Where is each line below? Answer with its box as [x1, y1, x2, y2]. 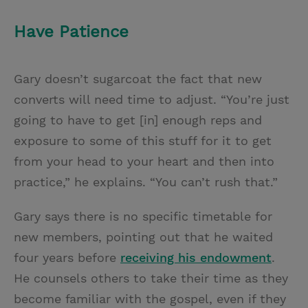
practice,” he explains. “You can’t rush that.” [14, 174, 278, 189]
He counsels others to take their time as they [14, 270, 288, 285]
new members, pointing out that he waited [14, 229, 273, 244]
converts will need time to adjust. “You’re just [14, 91, 289, 107]
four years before [14, 250, 120, 265]
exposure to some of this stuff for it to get [14, 133, 272, 148]
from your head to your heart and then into [14, 153, 274, 168]
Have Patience [14, 21, 129, 41]
